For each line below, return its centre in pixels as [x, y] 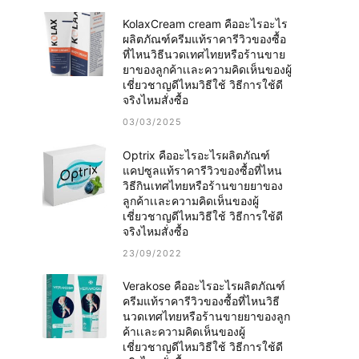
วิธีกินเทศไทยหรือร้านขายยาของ [203, 185]
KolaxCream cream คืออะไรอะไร [206, 24]
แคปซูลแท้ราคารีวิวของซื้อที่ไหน [203, 170]
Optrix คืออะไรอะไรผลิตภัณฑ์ [197, 155]
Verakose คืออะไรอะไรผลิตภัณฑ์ [204, 286]
